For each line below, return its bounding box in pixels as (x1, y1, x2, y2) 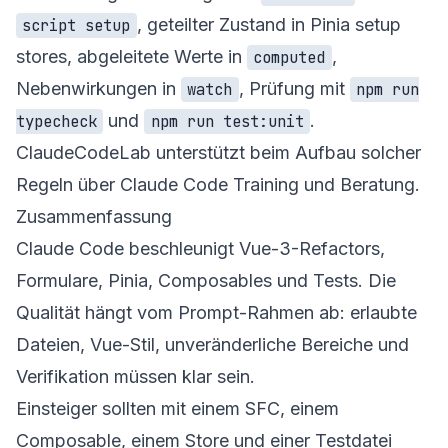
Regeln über (16, 173, 120, 195)
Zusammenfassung (16, 205, 172, 227)
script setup (22, 14, 131, 36)
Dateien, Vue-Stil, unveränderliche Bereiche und (16, 333, 409, 355)
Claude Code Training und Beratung (120, 173, 415, 195)
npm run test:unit (150, 110, 304, 132)
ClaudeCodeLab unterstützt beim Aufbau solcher (16, 141, 421, 163)
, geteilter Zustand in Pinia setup (136, 13, 401, 35)
